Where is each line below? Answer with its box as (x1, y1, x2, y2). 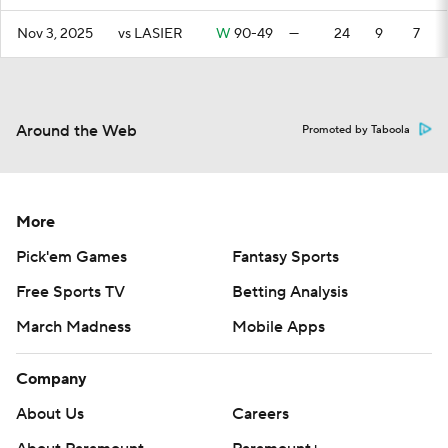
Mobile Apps (232, 317, 325, 337)
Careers (232, 404, 289, 424)
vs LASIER (118, 25, 183, 43)
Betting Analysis (232, 282, 348, 302)
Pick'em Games (16, 247, 127, 267)
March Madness (16, 317, 131, 337)
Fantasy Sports (232, 247, 339, 267)
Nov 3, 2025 (17, 25, 93, 43)
